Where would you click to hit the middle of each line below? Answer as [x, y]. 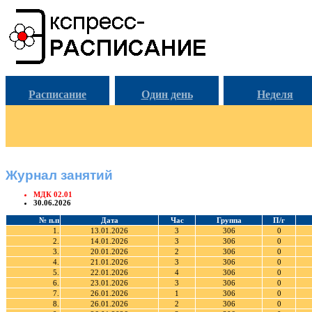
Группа [229, 220]
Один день [167, 94]
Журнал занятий [59, 175]
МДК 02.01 [53, 194]
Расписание [57, 94]
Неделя [275, 94]
